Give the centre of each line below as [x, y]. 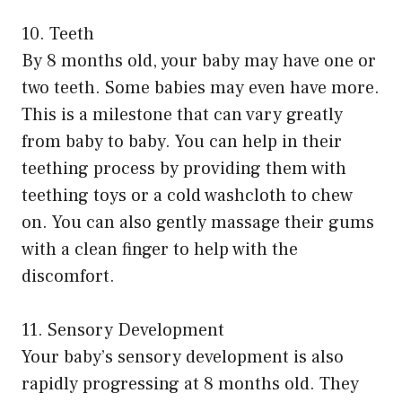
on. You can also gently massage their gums [198, 223]
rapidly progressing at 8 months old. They [190, 385]
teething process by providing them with [184, 169]
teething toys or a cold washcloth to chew [187, 196]
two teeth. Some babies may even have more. [201, 88]
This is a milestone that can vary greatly [182, 115]
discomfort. [68, 277]
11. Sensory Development [123, 331]
